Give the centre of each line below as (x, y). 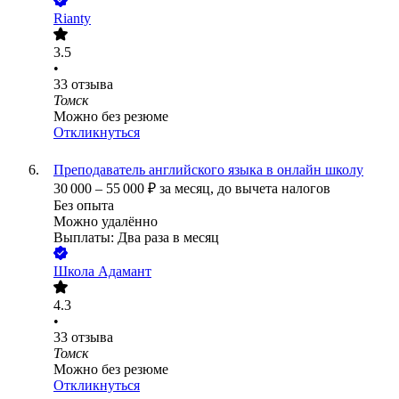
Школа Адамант (102, 272)
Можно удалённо (106, 222)
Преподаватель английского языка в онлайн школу (208, 170)
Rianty (72, 19)
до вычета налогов (274, 189)
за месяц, (188, 189)
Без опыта (84, 206)
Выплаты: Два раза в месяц (136, 238)
